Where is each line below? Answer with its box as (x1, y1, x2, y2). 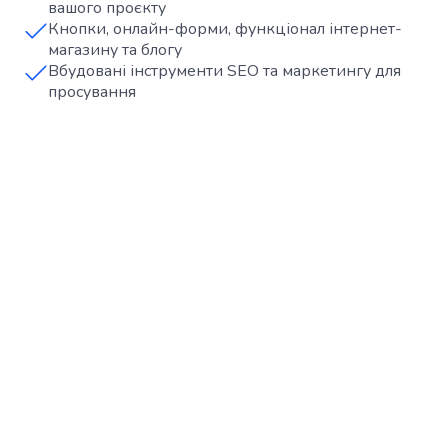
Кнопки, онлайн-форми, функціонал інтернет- (48, 18, 402, 41)
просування (48, 81, 136, 104)
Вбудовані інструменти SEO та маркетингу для (48, 60, 401, 83)
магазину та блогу (48, 39, 182, 62)
